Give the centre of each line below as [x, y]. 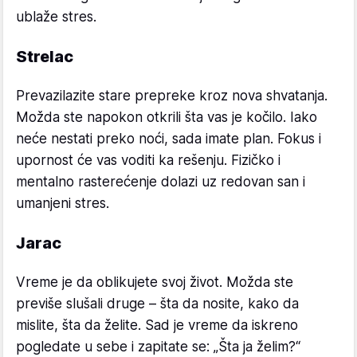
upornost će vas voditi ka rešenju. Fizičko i [148, 160]
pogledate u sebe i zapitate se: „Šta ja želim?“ [158, 346]
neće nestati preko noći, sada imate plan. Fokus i [169, 138]
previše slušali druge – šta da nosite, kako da [157, 303]
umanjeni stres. [63, 203]
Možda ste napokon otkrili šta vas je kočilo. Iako [167, 117]
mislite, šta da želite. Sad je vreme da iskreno [157, 325]
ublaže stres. [56, 16]
